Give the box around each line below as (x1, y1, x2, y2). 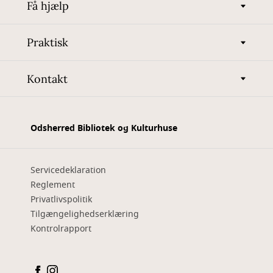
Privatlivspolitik (30, 193, 92, 207)
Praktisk (27, 35, 68, 50)
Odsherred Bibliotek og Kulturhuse (30, 122, 177, 135)
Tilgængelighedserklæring (30, 208, 139, 221)
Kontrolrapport (30, 222, 91, 236)
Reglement (30, 179, 75, 192)
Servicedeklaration (30, 164, 106, 177)
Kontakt (27, 71, 68, 86)
